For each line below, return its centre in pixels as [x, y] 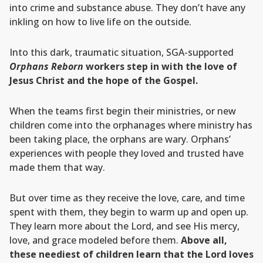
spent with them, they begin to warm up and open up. [129, 212]
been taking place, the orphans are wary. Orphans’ [120, 139]
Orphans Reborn [46, 66]
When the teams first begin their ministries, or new [123, 111]
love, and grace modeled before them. [95, 240]
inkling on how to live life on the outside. [100, 22]
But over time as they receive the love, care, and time [127, 198]
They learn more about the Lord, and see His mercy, [124, 226]
